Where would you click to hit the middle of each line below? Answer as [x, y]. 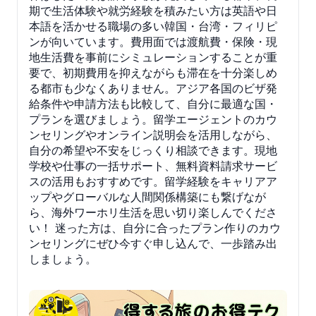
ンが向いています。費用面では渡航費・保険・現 [153, 41]
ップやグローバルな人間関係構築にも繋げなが [147, 196]
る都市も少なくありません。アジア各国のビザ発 [153, 88]
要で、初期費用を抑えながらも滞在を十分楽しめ [153, 72]
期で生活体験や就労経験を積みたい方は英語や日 [153, 10]
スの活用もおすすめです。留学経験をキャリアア [153, 181]
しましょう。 [63, 259]
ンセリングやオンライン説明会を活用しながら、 [153, 134]
